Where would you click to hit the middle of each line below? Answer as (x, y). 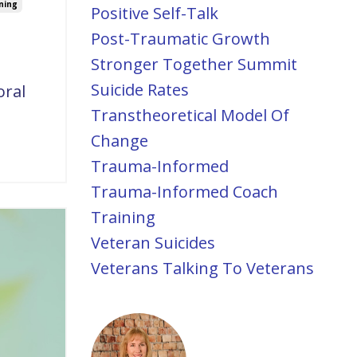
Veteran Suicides (153, 243)
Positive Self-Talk (154, 13)
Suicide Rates (139, 90)
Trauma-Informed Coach (184, 192)
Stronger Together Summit (194, 64)
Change (119, 141)
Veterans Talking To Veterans (202, 268)
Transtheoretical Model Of (190, 115)
